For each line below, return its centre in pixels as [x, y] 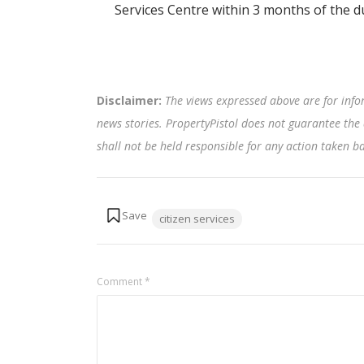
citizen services [197, 219]
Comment [120, 282]
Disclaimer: [130, 100]
